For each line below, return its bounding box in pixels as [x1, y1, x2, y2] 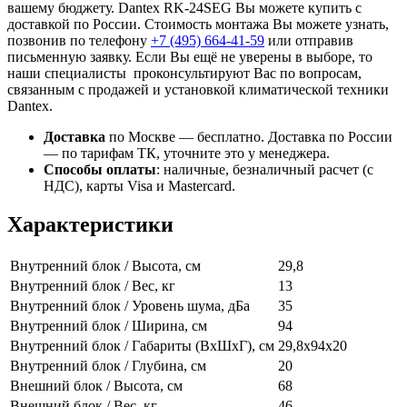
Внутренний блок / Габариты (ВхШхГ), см [10, 338, 274, 354]
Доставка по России [264, 129, 392, 145]
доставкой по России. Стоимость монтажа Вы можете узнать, [7, 16, 389, 33]
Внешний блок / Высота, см [10, 378, 183, 394]
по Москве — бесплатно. [109, 129, 264, 145]
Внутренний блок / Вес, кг [10, 278, 175, 294]
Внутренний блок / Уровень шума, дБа [10, 298, 250, 314]
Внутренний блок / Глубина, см [10, 358, 206, 374]
